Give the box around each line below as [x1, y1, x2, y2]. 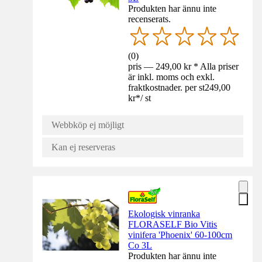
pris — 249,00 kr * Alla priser [128, 61, 239, 71]
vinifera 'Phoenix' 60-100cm [128, 229, 233, 240]
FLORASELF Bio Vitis [128, 219, 218, 229]
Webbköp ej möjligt [51, 119, 124, 130]
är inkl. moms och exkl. [128, 71, 215, 82]
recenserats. [128, 13, 171, 24]
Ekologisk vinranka [128, 208, 201, 219]
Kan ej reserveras [51, 142, 115, 152]
